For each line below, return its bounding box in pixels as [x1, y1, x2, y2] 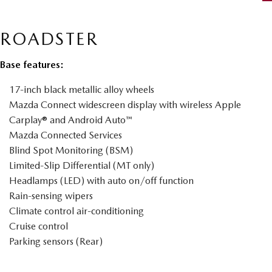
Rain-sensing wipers [9, 190, 93, 202]
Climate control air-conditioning [9, 205, 144, 217]
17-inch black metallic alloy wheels [9, 84, 154, 95]
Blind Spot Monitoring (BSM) [9, 144, 133, 156]
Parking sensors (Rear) [9, 236, 103, 247]
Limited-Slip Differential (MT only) [9, 160, 154, 171]
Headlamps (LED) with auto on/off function [9, 175, 194, 186]
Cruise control [9, 220, 68, 232]
